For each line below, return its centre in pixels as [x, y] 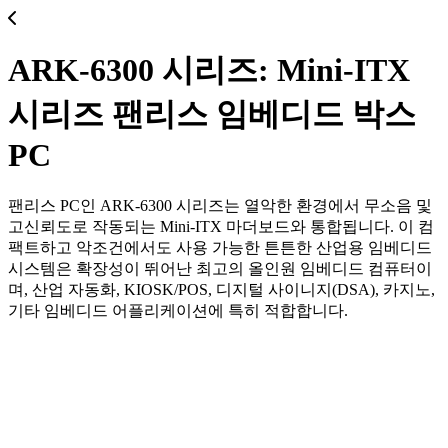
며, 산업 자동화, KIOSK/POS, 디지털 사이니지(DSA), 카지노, [221, 289]
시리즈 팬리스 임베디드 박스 [212, 114]
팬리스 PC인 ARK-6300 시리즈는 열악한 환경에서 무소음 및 [220, 205]
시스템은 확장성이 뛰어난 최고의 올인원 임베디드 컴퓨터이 [220, 268]
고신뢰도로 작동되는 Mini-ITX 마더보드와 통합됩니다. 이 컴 [221, 226]
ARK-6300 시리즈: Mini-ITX [209, 70]
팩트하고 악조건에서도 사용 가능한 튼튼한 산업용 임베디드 [220, 247]
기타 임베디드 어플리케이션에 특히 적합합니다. [178, 310]
